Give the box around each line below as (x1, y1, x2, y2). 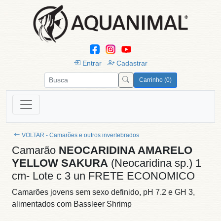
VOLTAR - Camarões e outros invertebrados (22, 131, 139, 139)
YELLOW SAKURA (12, 156, 108, 169)
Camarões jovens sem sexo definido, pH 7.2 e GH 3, (12, 187, 195, 196)
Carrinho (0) (139, 76, 172, 84)
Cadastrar (116, 59, 147, 67)
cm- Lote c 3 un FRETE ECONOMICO (12, 169, 195, 182)
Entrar (82, 59, 102, 67)
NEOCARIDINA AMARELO (59, 144, 192, 156)
